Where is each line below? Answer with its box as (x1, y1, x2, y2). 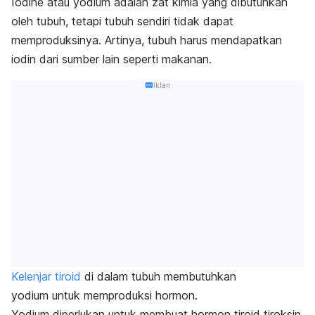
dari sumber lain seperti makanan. (36, 52, 215, 67)
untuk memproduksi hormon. (49, 288, 201, 302)
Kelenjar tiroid (11, 269, 81, 283)
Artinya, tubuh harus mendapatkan (105, 33, 282, 48)
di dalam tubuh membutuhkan (81, 269, 236, 283)
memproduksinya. (11, 33, 105, 48)
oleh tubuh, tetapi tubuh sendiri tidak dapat (11, 14, 233, 29)
